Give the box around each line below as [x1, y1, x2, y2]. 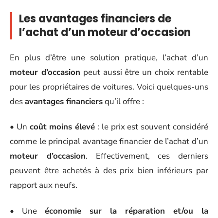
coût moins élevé [29, 121, 95, 132]
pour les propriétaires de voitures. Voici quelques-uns [10, 81, 208, 92]
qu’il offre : [103, 95, 144, 107]
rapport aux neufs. [10, 180, 77, 191]
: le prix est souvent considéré [95, 121, 209, 132]
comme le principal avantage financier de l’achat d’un [10, 136, 208, 147]
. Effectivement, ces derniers [85, 150, 208, 162]
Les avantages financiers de [19, 11, 171, 26]
